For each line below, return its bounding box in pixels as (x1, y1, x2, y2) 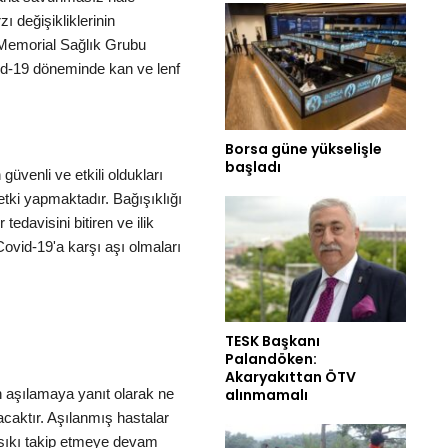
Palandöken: (225, 349, 317, 370)
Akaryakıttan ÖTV (225, 367, 356, 388)
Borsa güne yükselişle (225, 138, 382, 159)
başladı (225, 156, 281, 177)
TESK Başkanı (225, 331, 320, 352)
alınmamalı (225, 385, 308, 406)
